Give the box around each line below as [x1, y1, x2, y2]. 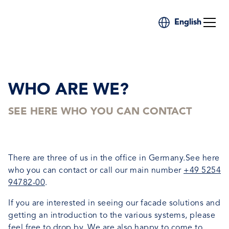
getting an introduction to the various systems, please [8, 212, 215, 220]
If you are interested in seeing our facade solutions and [8, 199, 220, 208]
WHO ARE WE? [8, 82, 129, 99]
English [174, 18, 201, 27]
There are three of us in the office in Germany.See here [8, 154, 220, 163]
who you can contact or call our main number [8, 167, 184, 175]
